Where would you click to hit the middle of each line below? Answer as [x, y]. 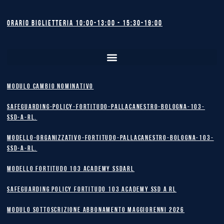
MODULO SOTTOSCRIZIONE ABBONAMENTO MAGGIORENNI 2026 [96, 210]
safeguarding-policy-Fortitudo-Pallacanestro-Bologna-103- [106, 107]
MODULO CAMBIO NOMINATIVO [50, 87]
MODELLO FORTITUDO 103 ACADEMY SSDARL [71, 169]
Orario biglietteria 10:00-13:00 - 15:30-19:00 [85, 23]
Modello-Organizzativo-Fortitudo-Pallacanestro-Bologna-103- [110, 138]
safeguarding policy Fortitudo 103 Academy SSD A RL [92, 190]
